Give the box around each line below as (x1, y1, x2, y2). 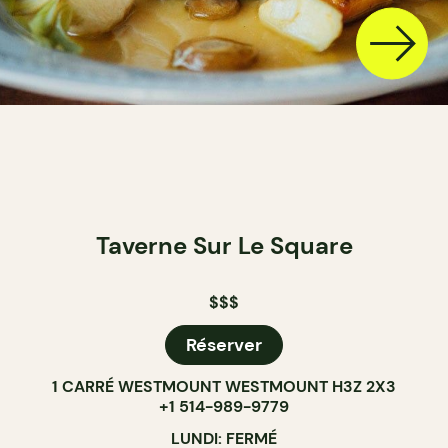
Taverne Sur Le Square (95, 230, 353, 261)
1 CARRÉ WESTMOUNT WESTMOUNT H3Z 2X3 (52, 376, 396, 397)
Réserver (186, 333, 262, 357)
